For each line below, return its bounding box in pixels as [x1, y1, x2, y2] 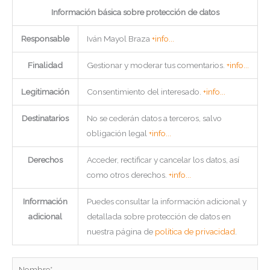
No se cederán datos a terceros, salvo [86, 113, 222, 123]
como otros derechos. [86, 169, 169, 180]
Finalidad [28, 60, 63, 70]
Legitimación [21, 86, 69, 96]
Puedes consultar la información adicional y [86, 196, 246, 206]
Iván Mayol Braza [86, 33, 152, 43]
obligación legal [86, 128, 149, 138]
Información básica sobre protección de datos [51, 7, 219, 17]
